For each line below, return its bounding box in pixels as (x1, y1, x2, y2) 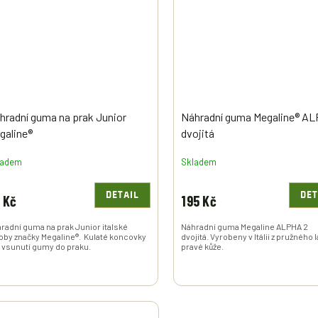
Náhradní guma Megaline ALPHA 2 (181, 221, 309, 231)
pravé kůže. (181, 241, 224, 251)
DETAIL (105, 190, 140, 200)
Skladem (181, 156, 217, 168)
